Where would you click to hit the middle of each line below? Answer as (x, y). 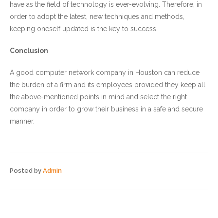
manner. (22, 121)
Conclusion (29, 51)
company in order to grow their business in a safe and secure (106, 109)
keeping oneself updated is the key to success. (84, 29)
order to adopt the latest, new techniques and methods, (97, 17)
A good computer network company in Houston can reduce (105, 73)
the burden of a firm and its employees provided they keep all (108, 85)
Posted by (26, 171)
